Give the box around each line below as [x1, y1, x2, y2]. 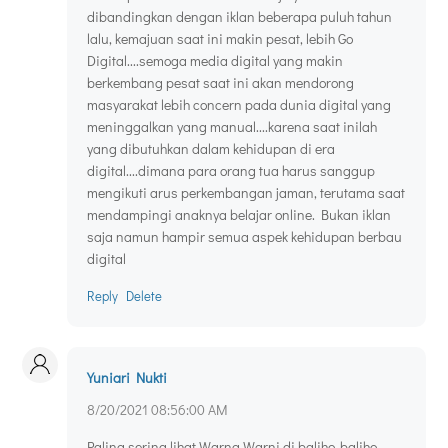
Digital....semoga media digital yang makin [87, 51, 343, 71]
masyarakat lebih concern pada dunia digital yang [87, 95, 391, 115]
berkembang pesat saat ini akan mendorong [87, 73, 354, 93]
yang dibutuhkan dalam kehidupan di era [87, 139, 335, 159]
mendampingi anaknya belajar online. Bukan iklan [87, 205, 391, 225]
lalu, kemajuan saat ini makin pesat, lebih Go [87, 29, 353, 49]
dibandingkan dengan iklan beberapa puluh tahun [87, 7, 392, 27]
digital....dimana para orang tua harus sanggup [87, 161, 375, 181]
